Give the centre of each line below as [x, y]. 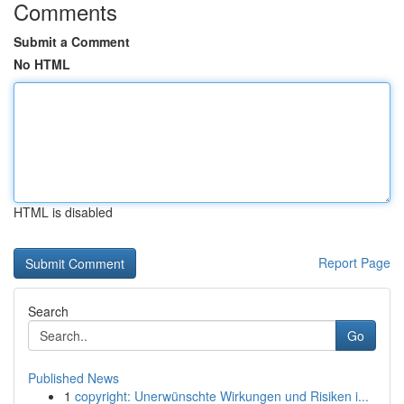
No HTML [42, 64]
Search [48, 311]
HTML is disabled [63, 212]
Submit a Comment [72, 41]
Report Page [354, 262]
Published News [73, 378]
